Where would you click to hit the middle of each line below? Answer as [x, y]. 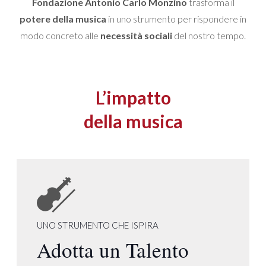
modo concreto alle [60, 35]
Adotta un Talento [113, 250]
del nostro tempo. [209, 35]
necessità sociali [136, 35]
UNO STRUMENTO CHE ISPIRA [98, 225]
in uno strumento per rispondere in [176, 18]
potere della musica [63, 18]
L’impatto [133, 97]
